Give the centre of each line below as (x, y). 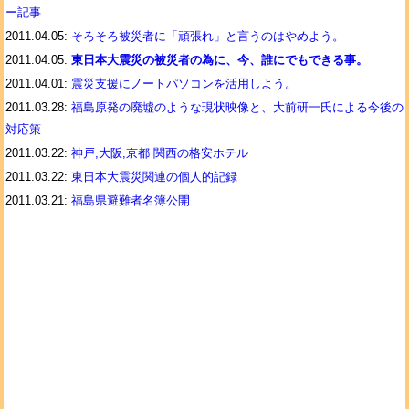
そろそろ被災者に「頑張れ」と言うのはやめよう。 (208, 36)
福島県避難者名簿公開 (131, 200)
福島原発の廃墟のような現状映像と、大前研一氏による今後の (237, 107)
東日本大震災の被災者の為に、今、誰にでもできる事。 (220, 60)
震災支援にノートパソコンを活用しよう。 (184, 84)
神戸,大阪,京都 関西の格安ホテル (160, 153)
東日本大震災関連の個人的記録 (154, 177)
